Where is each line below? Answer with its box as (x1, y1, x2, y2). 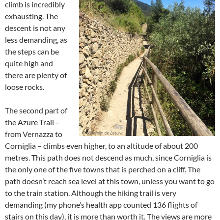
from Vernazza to (5, 129, 62, 138)
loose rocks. (5, 82, 44, 91)
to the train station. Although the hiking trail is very (5, 188, 176, 197)
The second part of (5, 106, 67, 115)
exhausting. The (5, 11, 58, 21)
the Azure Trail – (5, 117, 60, 127)
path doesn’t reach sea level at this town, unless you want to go (5, 176, 215, 186)
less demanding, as (5, 35, 67, 44)
